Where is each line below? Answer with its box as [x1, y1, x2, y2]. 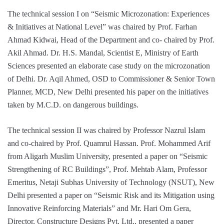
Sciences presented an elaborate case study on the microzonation [7, 61, 210, 70]
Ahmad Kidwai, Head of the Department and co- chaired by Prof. [7, 35, 214, 44]
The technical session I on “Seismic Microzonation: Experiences [7, 9, 209, 18]
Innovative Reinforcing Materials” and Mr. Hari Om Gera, [7, 203, 191, 212]
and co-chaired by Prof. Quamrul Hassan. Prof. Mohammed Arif [7, 138, 210, 147]
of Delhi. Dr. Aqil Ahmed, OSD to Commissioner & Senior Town [7, 74, 215, 83]
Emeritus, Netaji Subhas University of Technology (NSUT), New [7, 177, 214, 186]
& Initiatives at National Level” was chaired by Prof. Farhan [7, 22, 197, 31]
